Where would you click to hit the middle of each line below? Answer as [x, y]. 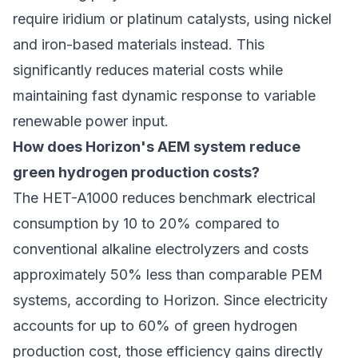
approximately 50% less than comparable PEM [168, 275]
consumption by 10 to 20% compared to [146, 224]
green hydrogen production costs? [136, 173]
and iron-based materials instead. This [139, 45]
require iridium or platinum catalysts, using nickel [172, 19]
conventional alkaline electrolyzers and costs [161, 249]
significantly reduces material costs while [148, 70]
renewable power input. [91, 121]
